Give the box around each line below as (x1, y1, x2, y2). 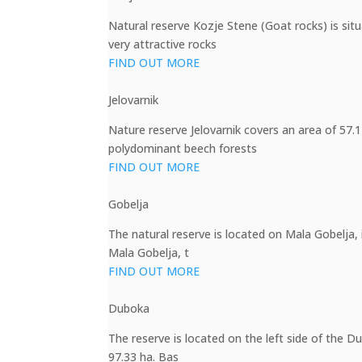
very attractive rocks (108, 36, 217, 52)
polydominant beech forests (108, 141, 258, 156)
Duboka (108, 301, 150, 316)
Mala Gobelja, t (108, 245, 190, 260)
